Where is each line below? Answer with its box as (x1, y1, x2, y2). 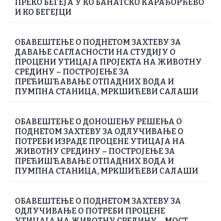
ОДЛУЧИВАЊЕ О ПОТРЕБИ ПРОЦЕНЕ (15, 206, 165, 216)
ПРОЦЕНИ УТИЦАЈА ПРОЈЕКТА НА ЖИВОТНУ (15, 57, 202, 67)
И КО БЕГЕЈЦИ (15, 7, 72, 17)
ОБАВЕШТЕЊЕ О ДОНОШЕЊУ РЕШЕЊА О (15, 117, 182, 127)
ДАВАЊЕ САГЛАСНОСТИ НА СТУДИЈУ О (15, 47, 176, 57)
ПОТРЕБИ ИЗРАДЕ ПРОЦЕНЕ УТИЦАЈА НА (15, 137, 185, 147)
